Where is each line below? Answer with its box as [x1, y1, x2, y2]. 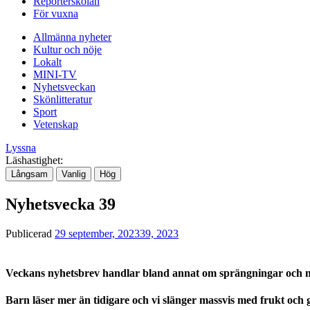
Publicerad [6, 227, 55, 239]
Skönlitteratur [33, 93, 92, 105]
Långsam [11, 168, 48, 179]
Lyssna [6, 141, 36, 154]
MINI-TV [33, 68, 77, 80]
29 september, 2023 [55, 227, 140, 239]
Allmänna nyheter [33, 30, 111, 43]
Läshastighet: [6, 154, 63, 166]
